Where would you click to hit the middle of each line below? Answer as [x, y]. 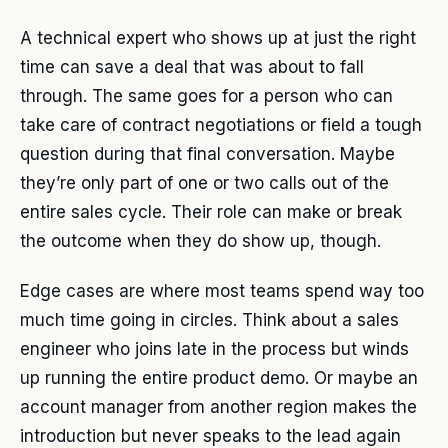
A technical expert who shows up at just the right [218, 37]
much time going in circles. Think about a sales [209, 320]
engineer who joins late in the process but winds [214, 349]
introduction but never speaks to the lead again [210, 436]
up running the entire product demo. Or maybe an [219, 378]
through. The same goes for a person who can [206, 95]
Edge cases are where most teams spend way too [222, 291]
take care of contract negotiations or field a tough [221, 124]
